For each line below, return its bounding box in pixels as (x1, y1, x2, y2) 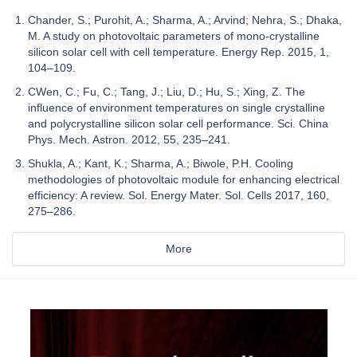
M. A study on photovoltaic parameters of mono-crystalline (28, 29, 320, 43)
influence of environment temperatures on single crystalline (28, 101, 325, 115)
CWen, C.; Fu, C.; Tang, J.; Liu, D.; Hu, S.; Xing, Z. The (28, 85, 305, 99)
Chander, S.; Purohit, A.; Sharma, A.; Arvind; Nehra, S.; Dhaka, (28, 14, 342, 27)
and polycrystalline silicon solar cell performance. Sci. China (28, 117, 328, 131)
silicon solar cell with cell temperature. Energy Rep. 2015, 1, (28, 45, 329, 59)
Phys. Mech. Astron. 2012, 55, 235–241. (28, 133, 230, 147)
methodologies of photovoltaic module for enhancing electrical (28, 173, 339, 186)
